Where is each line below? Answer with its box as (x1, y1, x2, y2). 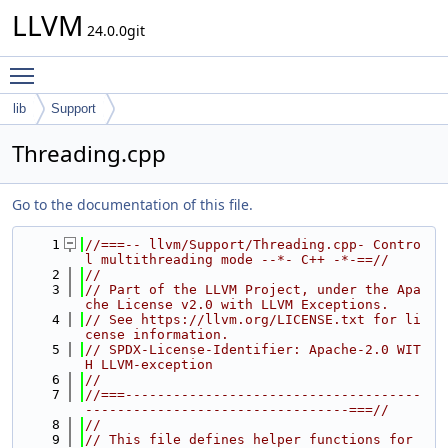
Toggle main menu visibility (44, 57, 229, 76)
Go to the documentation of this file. (12, 195, 253, 214)
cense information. (85, 327, 229, 342)
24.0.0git (83, 21, 145, 40)
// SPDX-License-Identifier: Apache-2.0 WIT (85, 342, 421, 357)
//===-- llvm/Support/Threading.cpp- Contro (85, 237, 421, 252)
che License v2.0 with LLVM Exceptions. (85, 297, 389, 312)
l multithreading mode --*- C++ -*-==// (85, 252, 389, 267)
